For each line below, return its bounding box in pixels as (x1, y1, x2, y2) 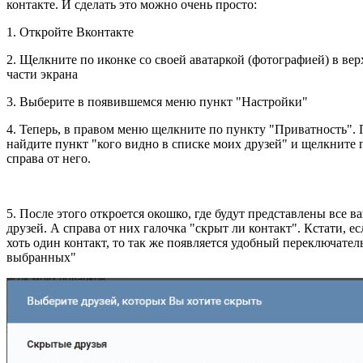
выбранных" (6, 250, 76, 264)
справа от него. (6, 151, 91, 165)
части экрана (6, 66, 78, 81)
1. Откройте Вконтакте (6, 24, 134, 39)
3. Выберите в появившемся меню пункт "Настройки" (6, 94, 308, 109)
